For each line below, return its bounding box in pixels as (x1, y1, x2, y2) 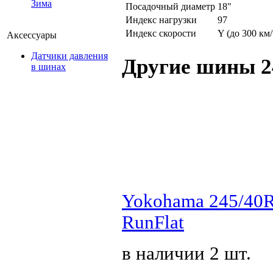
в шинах (31, 62, 66, 72)
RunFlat (122, 211, 184, 233)
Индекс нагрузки (126, 14, 197, 25)
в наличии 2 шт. (122, 243, 251, 264)
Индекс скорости (126, 27, 196, 38)
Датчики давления (31, 51, 108, 61)
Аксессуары (7, 30, 57, 40)
